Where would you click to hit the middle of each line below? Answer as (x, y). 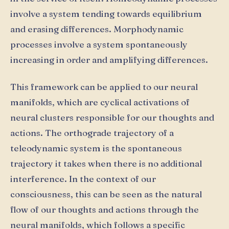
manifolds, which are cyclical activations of (100, 102)
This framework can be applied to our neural (104, 86)
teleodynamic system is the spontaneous (96, 148)
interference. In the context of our (83, 178)
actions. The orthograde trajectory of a (92, 132)
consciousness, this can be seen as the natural (106, 194)
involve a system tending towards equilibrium (106, 13)
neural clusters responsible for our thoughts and (112, 117)
